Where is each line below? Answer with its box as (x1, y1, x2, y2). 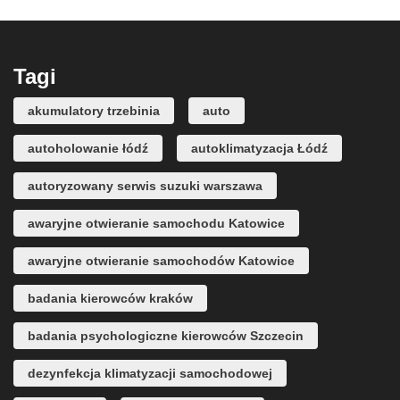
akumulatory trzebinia (28, 103, 160, 118)
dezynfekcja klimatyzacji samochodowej (28, 365, 272, 380)
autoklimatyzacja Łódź (191, 140, 328, 155)
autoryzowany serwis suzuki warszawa (28, 178, 262, 193)
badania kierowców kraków (28, 290, 193, 305)
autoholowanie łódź (28, 140, 148, 155)
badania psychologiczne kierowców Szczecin (28, 328, 304, 343)
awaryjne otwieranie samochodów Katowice (28, 253, 295, 268)
